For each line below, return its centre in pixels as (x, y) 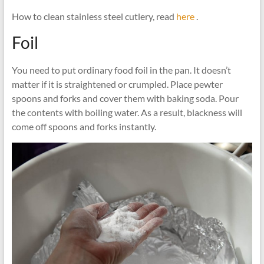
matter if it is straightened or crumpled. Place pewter (117, 84)
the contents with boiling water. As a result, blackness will (127, 112)
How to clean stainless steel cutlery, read (94, 16)
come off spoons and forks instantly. (84, 126)
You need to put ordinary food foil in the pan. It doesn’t (121, 70)
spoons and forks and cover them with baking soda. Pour (125, 98)
